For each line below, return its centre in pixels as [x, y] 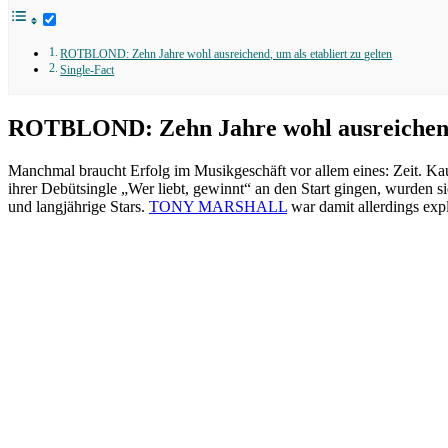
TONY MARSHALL [218, 206]
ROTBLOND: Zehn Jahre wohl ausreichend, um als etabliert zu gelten [226, 54]
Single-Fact [87, 70]
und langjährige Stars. [78, 206]
